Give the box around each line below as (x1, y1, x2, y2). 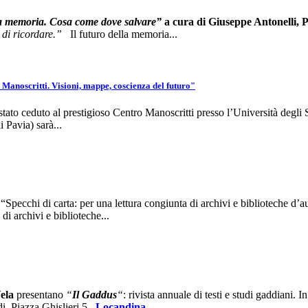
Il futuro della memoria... (67, 27, 177, 40)
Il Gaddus (72, 288, 117, 300)
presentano (14, 288, 66, 300)
